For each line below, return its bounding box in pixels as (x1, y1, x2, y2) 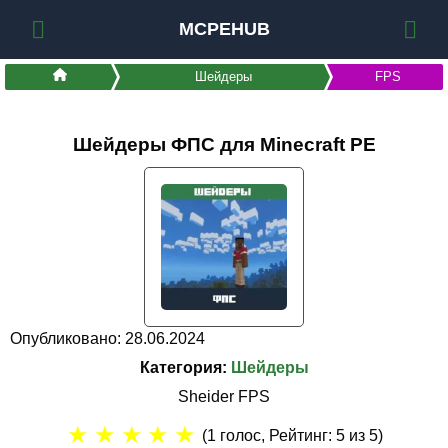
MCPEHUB (178, 19, 270, 40)
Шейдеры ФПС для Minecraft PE (72, 133, 376, 155)
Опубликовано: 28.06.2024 (9, 329, 205, 347)
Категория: (139, 358, 231, 376)
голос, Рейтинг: (216, 427, 337, 445)
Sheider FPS (178, 387, 270, 405)
